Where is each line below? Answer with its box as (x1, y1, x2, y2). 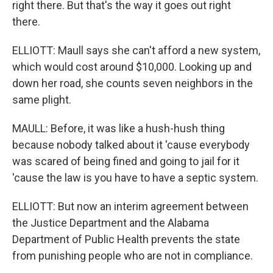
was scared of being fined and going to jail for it (12, 155, 239, 168)
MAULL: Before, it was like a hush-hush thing (12, 122, 225, 135)
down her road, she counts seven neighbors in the (12, 77, 253, 90)
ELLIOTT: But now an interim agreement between (12, 200, 249, 213)
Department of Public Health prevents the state (12, 233, 240, 246)
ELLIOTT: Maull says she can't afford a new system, (12, 44, 260, 57)
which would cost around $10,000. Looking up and (12, 60, 252, 73)
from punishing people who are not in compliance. (12, 249, 253, 262)
